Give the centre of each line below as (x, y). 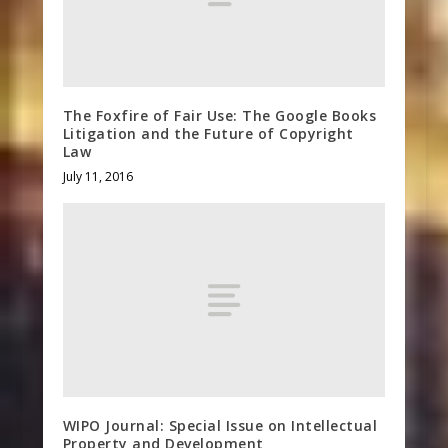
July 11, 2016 (97, 176)
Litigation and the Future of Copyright (208, 133)
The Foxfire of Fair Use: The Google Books (219, 115)
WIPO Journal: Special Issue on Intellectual (220, 425)
